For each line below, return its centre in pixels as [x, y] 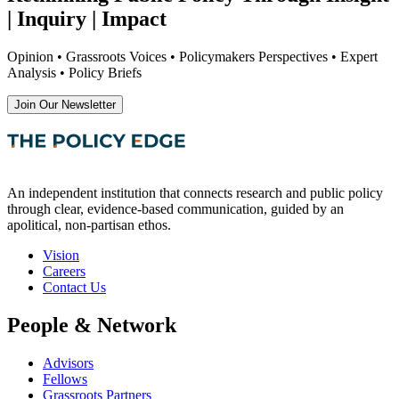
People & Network [92, 326]
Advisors [68, 363]
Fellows [65, 379]
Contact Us [74, 288]
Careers [64, 272]
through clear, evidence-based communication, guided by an [175, 209]
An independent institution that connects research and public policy [195, 193]
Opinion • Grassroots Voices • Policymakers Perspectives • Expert [192, 57]
